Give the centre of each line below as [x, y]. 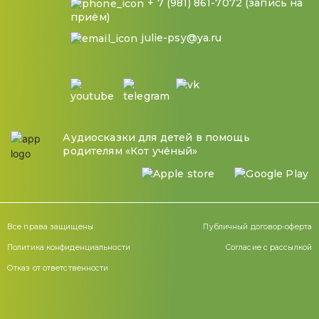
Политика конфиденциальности [69, 247]
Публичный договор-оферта [257, 226]
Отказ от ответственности [58, 268]
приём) [90, 17]
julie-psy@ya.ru [182, 38]
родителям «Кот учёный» [130, 151]
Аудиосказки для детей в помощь [156, 137]
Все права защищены [50, 226]
